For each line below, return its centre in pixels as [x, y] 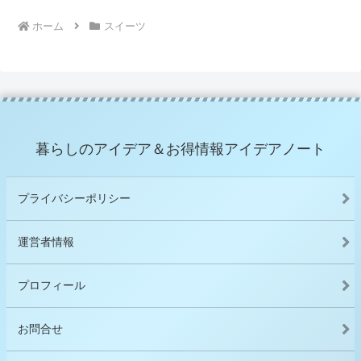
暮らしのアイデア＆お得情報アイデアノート [180, 149]
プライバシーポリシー [74, 198]
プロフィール [52, 285]
